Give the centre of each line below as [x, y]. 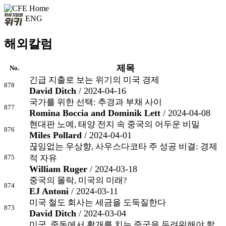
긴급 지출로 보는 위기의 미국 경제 [94, 80]
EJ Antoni [49, 191]
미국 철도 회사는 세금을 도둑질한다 [98, 202]
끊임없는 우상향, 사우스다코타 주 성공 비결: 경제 [123, 146]
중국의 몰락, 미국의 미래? [78, 180]
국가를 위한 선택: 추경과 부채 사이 [96, 102]
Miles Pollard [55, 135]
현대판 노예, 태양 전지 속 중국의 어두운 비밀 [115, 124]
